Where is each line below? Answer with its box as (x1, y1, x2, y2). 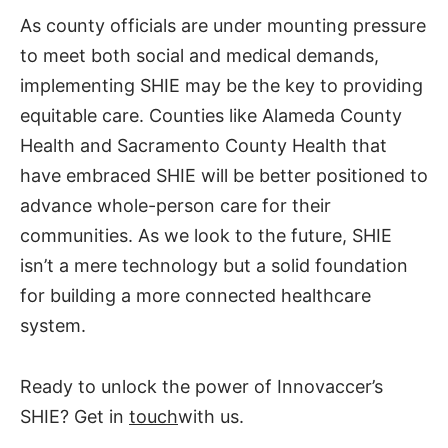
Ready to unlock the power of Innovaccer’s (20, 375, 383, 397)
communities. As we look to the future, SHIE (20, 225, 392, 247)
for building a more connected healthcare (20, 285, 371, 307)
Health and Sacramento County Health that (20, 135, 387, 157)
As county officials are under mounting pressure (20, 15, 426, 37)
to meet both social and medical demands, (20, 45, 379, 67)
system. (20, 315, 91, 337)
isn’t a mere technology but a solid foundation (20, 255, 408, 277)
